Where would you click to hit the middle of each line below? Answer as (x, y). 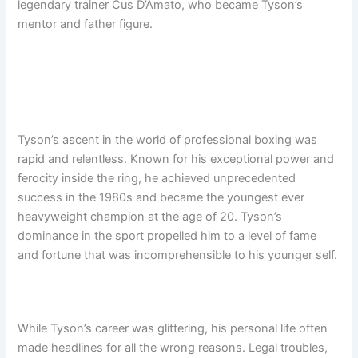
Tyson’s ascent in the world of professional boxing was (168, 140)
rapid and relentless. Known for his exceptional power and (176, 159)
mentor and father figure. (86, 24)
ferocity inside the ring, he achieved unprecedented (157, 179)
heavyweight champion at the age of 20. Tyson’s (150, 217)
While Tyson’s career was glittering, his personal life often (173, 328)
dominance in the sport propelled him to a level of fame (167, 236)
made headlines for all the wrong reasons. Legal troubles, (173, 347)
